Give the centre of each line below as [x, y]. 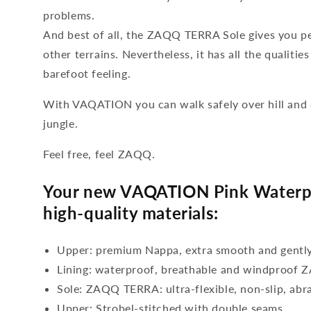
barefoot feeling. [87, 73]
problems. [69, 15]
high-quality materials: [131, 213]
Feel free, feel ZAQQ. [99, 154]
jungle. [61, 123]
